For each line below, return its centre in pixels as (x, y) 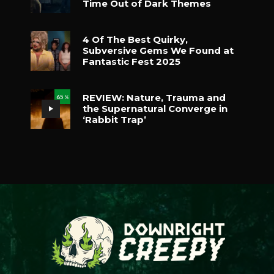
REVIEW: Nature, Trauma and (154, 98)
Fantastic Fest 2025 (131, 61)
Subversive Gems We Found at (158, 50)
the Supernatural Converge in (155, 109)
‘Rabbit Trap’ (114, 120)
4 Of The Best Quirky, (135, 39)
